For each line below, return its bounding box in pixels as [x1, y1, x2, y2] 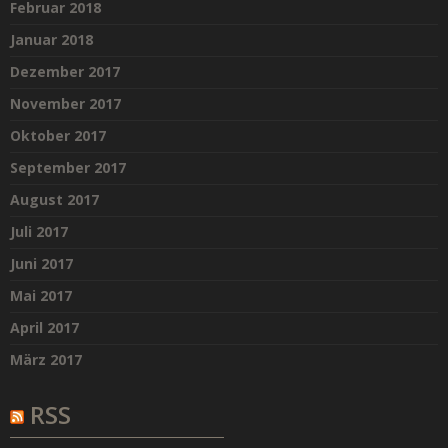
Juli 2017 [10, 222, 68, 242]
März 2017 [10, 350, 82, 370]
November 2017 [10, 94, 121, 114]
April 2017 [10, 318, 79, 338]
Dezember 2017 [10, 62, 120, 82]
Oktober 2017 [10, 126, 106, 146]
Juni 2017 [10, 254, 73, 274]
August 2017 [10, 190, 99, 210]
